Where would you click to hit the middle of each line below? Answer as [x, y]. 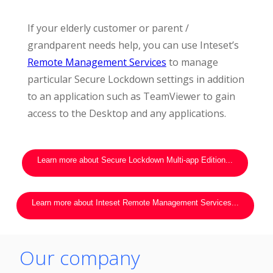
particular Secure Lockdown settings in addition [136, 79]
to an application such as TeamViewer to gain [131, 96]
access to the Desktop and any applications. [126, 113]
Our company [80, 257]
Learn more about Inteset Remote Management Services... [135, 203]
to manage [192, 62]
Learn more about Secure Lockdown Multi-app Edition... [135, 160]
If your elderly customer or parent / [108, 28]
